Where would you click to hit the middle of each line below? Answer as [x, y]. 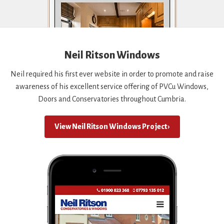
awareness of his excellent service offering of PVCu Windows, [112, 86]
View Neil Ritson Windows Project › [112, 126]
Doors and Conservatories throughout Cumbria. [112, 99]
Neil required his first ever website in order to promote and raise [112, 74]
